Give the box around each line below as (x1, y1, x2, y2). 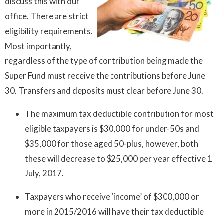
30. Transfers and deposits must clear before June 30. (5, 85, 203, 96)
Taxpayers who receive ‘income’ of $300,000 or (25, 191, 199, 202)
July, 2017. (25, 168, 64, 179)
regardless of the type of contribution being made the (5, 55, 203, 66)
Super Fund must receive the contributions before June (5, 70, 205, 81)
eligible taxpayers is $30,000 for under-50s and (25, 123, 199, 134)
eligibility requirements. (5, 26, 93, 37)
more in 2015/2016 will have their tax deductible (25, 206, 204, 217)
